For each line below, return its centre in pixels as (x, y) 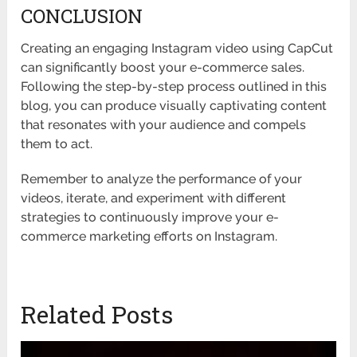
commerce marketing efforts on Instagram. (149, 236)
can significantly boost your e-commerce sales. (163, 67)
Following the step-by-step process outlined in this (174, 86)
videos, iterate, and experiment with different (154, 198)
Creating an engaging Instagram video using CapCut (177, 48)
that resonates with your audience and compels (164, 124)
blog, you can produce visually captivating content (174, 105)
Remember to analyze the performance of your (162, 178)
